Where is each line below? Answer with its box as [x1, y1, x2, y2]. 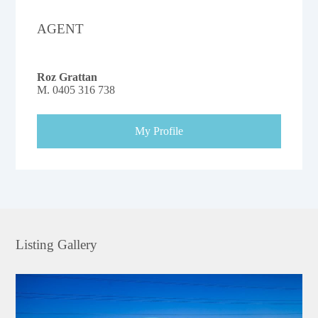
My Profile [135, 124, 183, 137]
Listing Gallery [16, 236, 98, 252]
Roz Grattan [37, 70, 98, 83]
